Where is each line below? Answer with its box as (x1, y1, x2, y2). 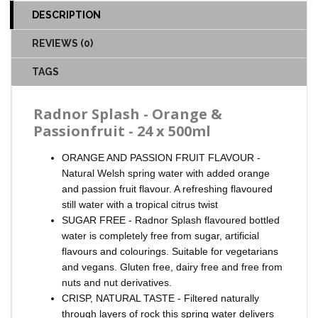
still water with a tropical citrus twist (62, 198, 218, 210)
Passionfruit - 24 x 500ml (33, 121, 211, 141)
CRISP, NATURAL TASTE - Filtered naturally (62, 292, 259, 304)
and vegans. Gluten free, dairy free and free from (62, 261, 283, 273)
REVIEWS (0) (32, 37, 93, 49)
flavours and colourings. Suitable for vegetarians (62, 245, 278, 257)
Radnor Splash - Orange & (33, 104, 222, 124)
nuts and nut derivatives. (62, 276, 172, 288)
